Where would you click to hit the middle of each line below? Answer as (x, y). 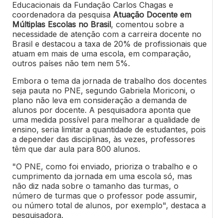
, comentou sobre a (147, 25)
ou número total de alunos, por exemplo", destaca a (109, 206)
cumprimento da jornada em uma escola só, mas (102, 176)
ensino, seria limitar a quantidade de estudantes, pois (109, 130)
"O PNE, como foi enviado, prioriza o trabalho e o (105, 167)
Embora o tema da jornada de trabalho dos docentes (109, 81)
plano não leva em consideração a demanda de (99, 100)
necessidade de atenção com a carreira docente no (107, 34)
